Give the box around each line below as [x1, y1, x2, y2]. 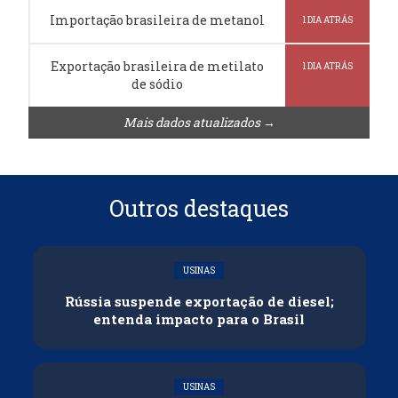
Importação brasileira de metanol [50, 11, 266, 28]
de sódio [131, 75, 184, 92]
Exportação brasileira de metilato [51, 57, 265, 75]
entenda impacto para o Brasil [93, 309, 305, 328]
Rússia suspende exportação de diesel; [64, 291, 334, 310]
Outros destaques [109, 193, 289, 223]
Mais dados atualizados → [123, 113, 275, 131]
